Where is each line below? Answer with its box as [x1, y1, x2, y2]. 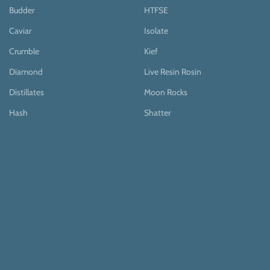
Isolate [144, 25, 168, 36]
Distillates [9, 86, 44, 98]
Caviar [9, 25, 31, 36]
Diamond [9, 66, 43, 77]
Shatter [144, 107, 171, 118]
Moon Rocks [144, 86, 187, 98]
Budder [9, 4, 34, 16]
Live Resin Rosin [144, 66, 201, 77]
